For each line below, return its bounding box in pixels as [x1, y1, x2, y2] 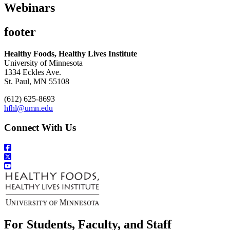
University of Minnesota [4, 58, 83, 67]
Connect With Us [4, 122, 76, 133]
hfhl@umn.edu [4, 103, 53, 112]
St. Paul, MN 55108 [4, 76, 69, 86]
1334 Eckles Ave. [4, 67, 61, 76]
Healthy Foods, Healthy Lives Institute [4, 49, 137, 58]
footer [4, 25, 36, 39]
